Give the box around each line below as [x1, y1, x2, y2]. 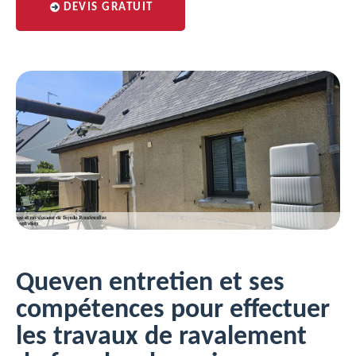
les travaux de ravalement [16, 323, 307, 351]
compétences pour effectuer [16, 296, 330, 324]
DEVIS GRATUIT [64, 2, 153, 14]
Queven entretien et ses [16, 269, 284, 297]
